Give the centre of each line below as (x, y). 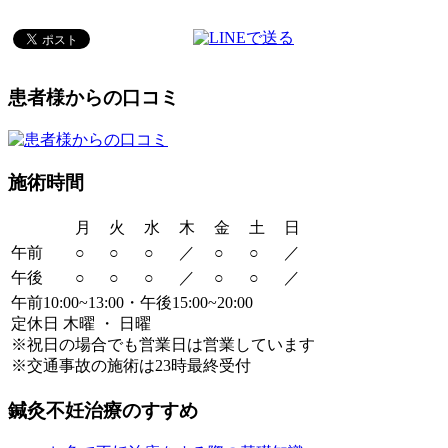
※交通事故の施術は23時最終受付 (131, 365)
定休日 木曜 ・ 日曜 (81, 323)
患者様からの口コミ (93, 98)
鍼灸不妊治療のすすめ (103, 411)
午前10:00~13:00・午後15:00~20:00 (132, 302)
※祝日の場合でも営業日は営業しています (163, 344)
